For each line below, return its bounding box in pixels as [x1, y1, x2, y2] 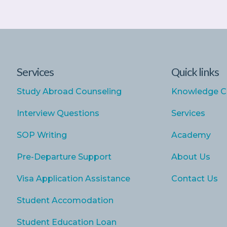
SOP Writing [16, 130, 67, 140]
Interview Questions [16, 108, 99, 118]
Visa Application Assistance [16, 174, 130, 183]
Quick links [171, 65, 219, 79]
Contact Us [171, 174, 218, 183]
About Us [171, 152, 210, 162]
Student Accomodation [16, 196, 113, 205]
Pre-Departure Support [16, 152, 111, 162]
